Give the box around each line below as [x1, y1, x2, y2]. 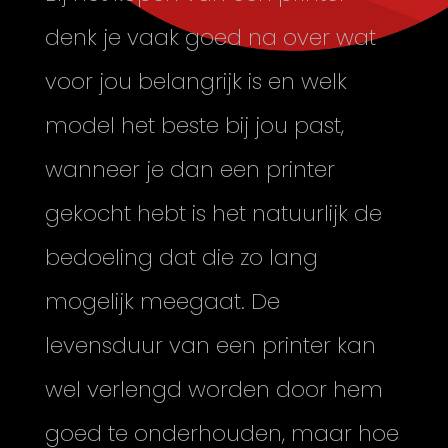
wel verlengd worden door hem [44, 374, 383, 405]
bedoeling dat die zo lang [44, 242, 318, 273]
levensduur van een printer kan [44, 330, 376, 361]
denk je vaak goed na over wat [44, 22, 376, 53]
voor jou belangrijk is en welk [44, 66, 347, 97]
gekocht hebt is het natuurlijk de [44, 198, 382, 229]
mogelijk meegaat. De [44, 286, 280, 317]
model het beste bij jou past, [44, 110, 344, 141]
